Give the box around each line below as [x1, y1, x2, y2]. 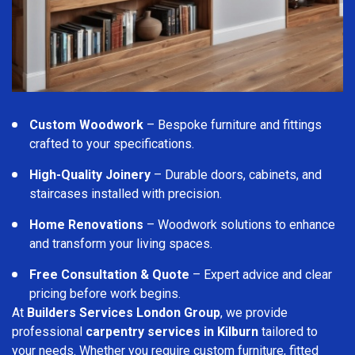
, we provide [220, 304, 288, 320]
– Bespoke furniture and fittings [143, 116, 322, 132]
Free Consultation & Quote [29, 266, 189, 282]
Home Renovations [29, 216, 143, 232]
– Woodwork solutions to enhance [143, 216, 335, 232]
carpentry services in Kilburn [86, 323, 258, 339]
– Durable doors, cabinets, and [151, 166, 322, 182]
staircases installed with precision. [29, 185, 222, 201]
